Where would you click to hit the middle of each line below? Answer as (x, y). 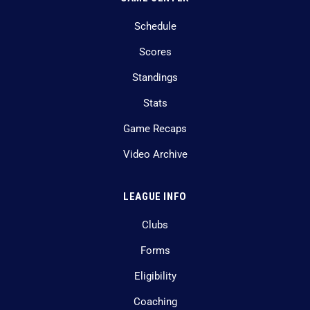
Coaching (155, 302)
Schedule (155, 27)
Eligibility (155, 277)
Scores (155, 53)
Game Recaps (155, 129)
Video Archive (155, 155)
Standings (155, 78)
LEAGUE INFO (155, 197)
